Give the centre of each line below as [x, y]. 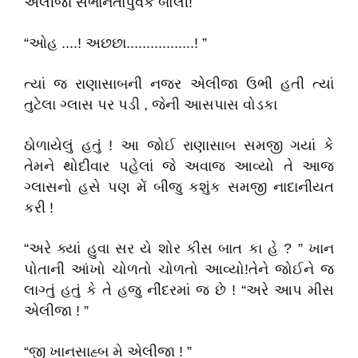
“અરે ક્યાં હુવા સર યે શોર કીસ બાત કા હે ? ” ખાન [179, 249]
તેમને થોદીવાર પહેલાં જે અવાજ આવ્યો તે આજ [179, 166]
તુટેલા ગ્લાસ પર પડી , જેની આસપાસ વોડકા [151, 105]
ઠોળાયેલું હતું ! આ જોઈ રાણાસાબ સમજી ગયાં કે [179, 145]
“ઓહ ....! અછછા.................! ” [115, 43]
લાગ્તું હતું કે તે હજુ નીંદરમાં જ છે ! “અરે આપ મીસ [179, 290]
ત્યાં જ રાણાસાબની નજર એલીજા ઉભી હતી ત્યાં [179, 84]
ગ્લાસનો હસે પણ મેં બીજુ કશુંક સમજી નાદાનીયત [179, 187]
